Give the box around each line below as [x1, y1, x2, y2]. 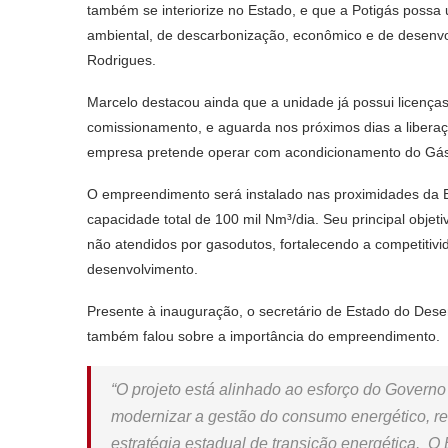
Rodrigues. [87, 51, 156, 68]
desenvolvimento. [87, 260, 198, 277]
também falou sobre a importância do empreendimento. [87, 327, 440, 344]
